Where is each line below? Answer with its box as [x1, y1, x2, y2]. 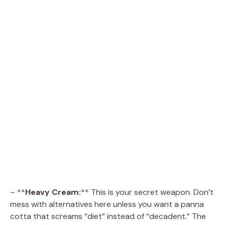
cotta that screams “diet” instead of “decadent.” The [10, 210, 206, 221]
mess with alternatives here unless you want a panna [10, 198, 204, 209]
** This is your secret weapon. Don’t [81, 186, 213, 197]
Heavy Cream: [25, 186, 81, 197]
